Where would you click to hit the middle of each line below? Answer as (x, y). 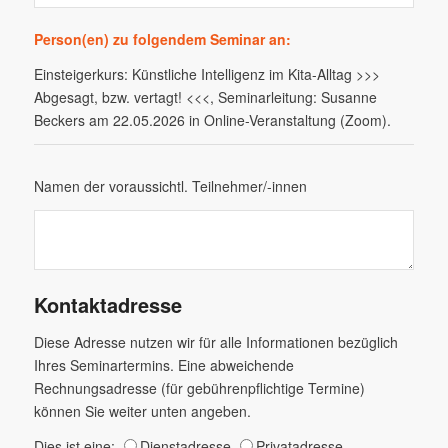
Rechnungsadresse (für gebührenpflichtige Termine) (199, 388)
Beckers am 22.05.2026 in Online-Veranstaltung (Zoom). (212, 119)
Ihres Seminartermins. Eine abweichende (163, 365)
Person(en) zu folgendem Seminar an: (162, 38)
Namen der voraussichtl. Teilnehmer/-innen (170, 185)
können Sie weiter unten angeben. (142, 411)
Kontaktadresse (107, 304)
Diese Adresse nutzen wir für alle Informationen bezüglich (215, 342)
